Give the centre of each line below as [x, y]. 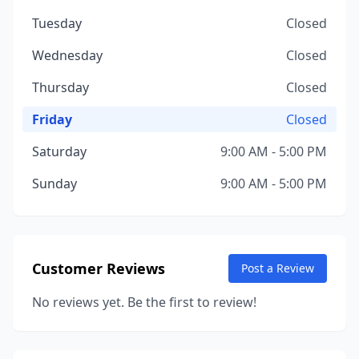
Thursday [61, 87]
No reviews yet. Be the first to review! [144, 302]
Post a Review [278, 268]
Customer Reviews [99, 268]
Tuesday [57, 23]
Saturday [59, 151]
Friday [52, 119]
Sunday [54, 184]
